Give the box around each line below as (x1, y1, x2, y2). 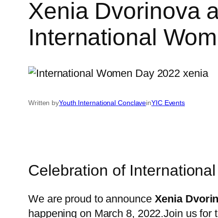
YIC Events (151, 99, 185, 107)
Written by (28, 99, 59, 107)
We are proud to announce (28, 193, 155, 205)
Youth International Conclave (59, 99, 146, 107)
